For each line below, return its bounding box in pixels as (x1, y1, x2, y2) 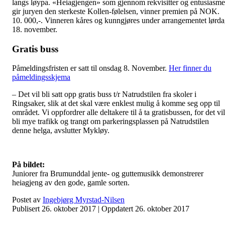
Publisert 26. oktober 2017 (12, 204, 96, 213)
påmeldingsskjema (12, 73, 70, 82)
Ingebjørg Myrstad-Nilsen (43, 195, 125, 204)
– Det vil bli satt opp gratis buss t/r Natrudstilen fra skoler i (12, 90, 196, 99)
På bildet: (12, 160, 45, 169)
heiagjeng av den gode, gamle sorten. (12, 178, 130, 187)
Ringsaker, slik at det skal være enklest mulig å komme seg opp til (12, 99, 220, 108)
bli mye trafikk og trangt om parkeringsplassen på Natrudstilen (12, 117, 209, 126)
